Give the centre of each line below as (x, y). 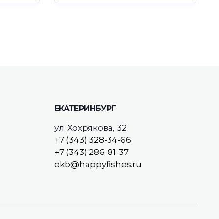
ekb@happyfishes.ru (98, 164)
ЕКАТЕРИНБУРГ (85, 108)
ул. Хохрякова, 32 (90, 128)
